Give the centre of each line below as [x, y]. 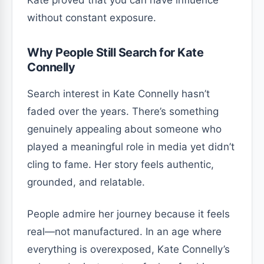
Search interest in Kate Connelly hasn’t [118, 93]
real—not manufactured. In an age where [124, 231]
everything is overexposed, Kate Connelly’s [128, 249]
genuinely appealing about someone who [124, 129]
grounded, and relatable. [86, 182]
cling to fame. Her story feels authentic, [121, 164]
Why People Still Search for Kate [115, 52]
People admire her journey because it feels [128, 214]
